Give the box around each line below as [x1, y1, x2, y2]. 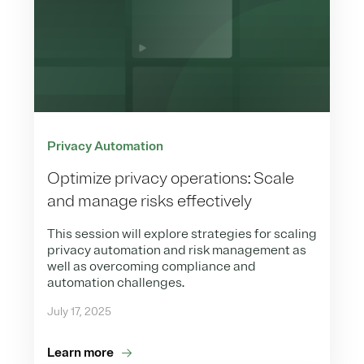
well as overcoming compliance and [47, 258, 256, 275]
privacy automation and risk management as [47, 241, 306, 258]
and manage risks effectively [47, 190, 252, 211]
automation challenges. [47, 274, 184, 291]
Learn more [47, 344, 114, 361]
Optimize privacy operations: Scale [47, 167, 294, 188]
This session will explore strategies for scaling [47, 225, 317, 242]
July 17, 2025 [47, 304, 111, 318]
